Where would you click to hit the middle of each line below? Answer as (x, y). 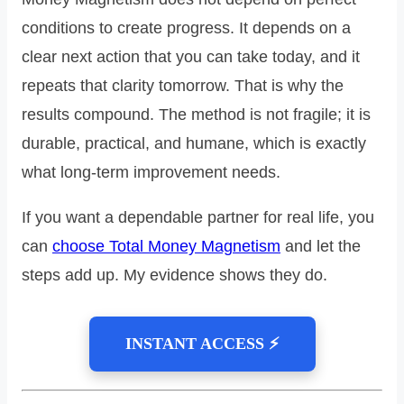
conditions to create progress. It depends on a (186, 28)
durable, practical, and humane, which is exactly (194, 143)
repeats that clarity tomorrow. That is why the (183, 85)
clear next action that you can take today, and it (191, 56)
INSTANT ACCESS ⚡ (202, 343)
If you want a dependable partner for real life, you (198, 217)
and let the (321, 246)
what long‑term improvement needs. (151, 172)
